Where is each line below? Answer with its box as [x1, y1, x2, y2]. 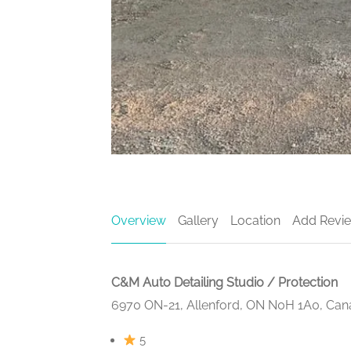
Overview [111, 213, 166, 229]
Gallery [178, 213, 219, 229]
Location [230, 213, 280, 229]
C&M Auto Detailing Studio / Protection [111, 275, 338, 291]
